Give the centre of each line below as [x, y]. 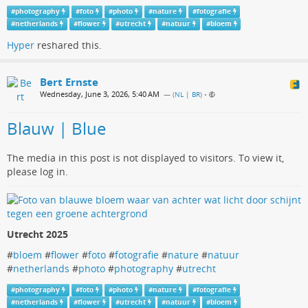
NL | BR [187, 95]
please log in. [37, 172]
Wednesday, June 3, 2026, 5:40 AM [100, 94]
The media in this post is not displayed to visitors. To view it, [145, 158]
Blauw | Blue [56, 129]
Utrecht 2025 [37, 234]
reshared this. [68, 45]
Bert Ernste [69, 82]
